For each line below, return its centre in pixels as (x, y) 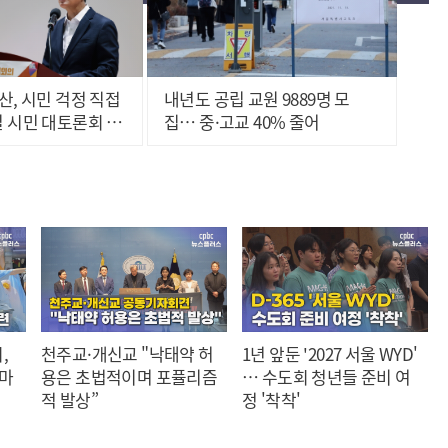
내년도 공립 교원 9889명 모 (257, 98)
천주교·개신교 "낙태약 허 (127, 353)
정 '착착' (271, 399)
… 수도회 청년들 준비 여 (326, 376)
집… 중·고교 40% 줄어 (242, 121)
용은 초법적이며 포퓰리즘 (129, 376)
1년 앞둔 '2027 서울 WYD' (273, 353)
